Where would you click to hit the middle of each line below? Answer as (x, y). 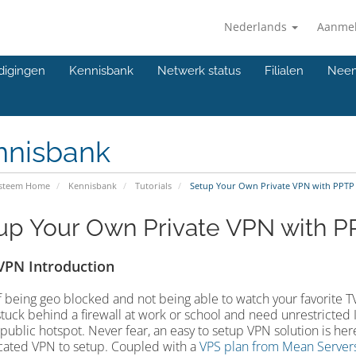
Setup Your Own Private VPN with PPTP (271, 186)
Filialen (284, 71)
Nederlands (257, 27)
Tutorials (153, 186)
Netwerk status (199, 71)
